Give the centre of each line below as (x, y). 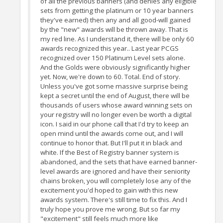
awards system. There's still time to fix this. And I (114, 200)
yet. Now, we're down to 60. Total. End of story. (110, 77)
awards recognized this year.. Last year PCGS (110, 49)
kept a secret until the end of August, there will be (115, 96)
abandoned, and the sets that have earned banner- (119, 162)
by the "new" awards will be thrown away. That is (114, 30)
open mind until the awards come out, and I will (112, 134)
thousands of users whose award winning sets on (116, 105)
